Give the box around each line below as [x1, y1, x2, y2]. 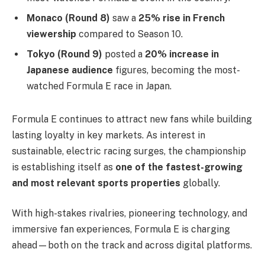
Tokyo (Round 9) [27, 49, 102, 60]
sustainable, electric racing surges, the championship [12, 145, 246, 157]
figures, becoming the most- [113, 64, 240, 76]
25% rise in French [138, 12, 225, 24]
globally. [180, 177, 220, 189]
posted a [102, 49, 145, 60]
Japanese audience [27, 64, 113, 76]
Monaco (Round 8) [27, 12, 110, 24]
